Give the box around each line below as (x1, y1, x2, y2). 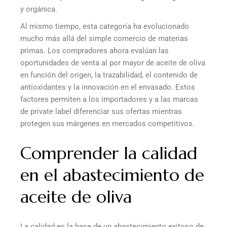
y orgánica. (20, 5, 57, 14)
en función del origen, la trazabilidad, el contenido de (20, 70, 198, 80)
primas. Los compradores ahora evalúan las (20, 46, 169, 56)
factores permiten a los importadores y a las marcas (20, 95, 198, 104)
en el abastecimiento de (20, 164, 204, 186)
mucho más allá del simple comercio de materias (20, 34, 188, 44)
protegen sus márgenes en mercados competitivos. (20, 119, 195, 129)
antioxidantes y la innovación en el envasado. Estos (20, 83, 195, 92)
